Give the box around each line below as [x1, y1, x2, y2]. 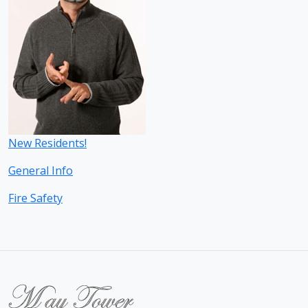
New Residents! [8, 135, 87, 151]
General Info [8, 163, 73, 178]
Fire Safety [8, 190, 63, 206]
